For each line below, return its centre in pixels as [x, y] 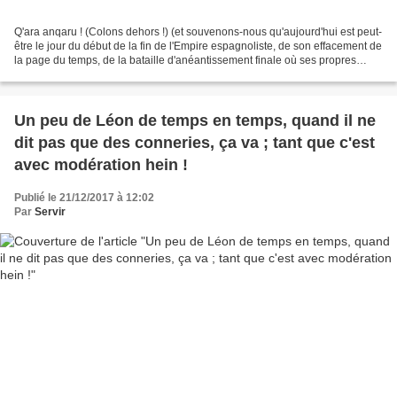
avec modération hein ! [101, 164]
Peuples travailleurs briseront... [89, 74]
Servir [50, 211]
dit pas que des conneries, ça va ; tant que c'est [195, 142]
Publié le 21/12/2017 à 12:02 [84, 197]
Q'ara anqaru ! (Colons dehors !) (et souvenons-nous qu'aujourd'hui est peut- [198, 31]
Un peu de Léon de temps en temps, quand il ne [195, 120]
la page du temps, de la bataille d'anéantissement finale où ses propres [185, 60]
